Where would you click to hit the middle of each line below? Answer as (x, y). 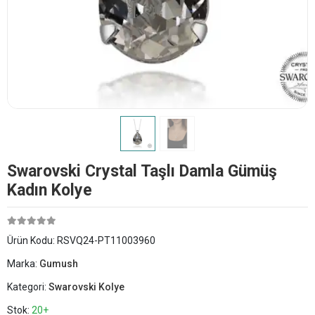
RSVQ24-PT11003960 (106, 240)
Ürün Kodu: (32, 240)
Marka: (23, 263)
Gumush (59, 263)
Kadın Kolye (50, 190)
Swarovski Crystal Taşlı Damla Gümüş (142, 171)
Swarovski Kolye (86, 287)
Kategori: (28, 287)
